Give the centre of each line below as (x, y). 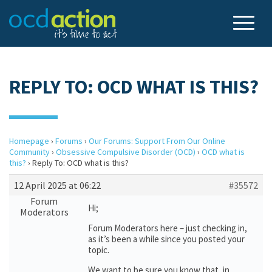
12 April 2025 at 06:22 (57, 185)
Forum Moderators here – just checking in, (168, 228)
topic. (99, 250)
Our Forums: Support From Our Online (157, 141)
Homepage (29, 141)
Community (29, 152)
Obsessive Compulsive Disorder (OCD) (126, 152)
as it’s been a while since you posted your (166, 239)
